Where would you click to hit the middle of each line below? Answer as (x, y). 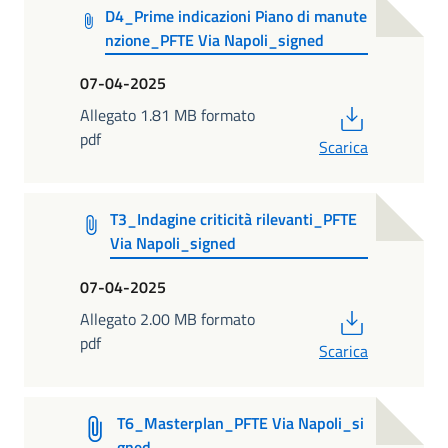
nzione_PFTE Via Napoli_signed (215, 39)
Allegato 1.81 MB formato (167, 115)
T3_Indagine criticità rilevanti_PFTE (233, 219)
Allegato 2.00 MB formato (167, 318)
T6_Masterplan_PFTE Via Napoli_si (240, 423)
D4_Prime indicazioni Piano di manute (236, 15)
